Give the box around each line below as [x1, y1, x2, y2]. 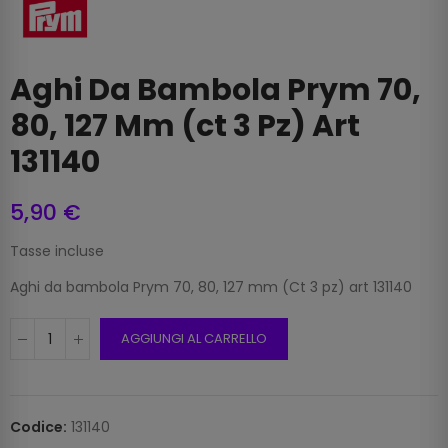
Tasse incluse [10, 241, 104, 262]
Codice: [10, 417, 70, 438]
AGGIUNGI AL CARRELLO [121, 329, 267, 349]
